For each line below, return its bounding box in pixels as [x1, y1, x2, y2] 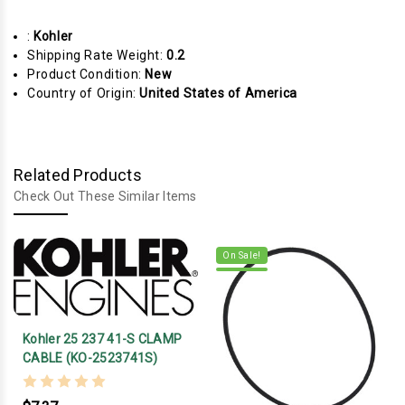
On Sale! [222, 250, 261, 260]
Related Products [14, 165, 142, 184]
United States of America [139, 85, 297, 100]
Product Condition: [27, 66, 146, 81]
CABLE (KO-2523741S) [23, 350, 158, 365]
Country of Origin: [27, 85, 140, 100]
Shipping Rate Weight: [27, 47, 167, 62]
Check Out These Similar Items [14, 188, 197, 203]
